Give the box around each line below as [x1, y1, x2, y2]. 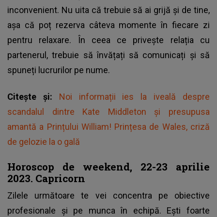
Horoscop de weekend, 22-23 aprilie [7, 159, 210, 173]
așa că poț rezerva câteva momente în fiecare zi [7, 19, 210, 30]
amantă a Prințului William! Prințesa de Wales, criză [7, 121, 210, 132]
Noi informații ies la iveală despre [59, 91, 210, 102]
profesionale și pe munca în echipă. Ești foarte [7, 205, 210, 216]
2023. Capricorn [7, 171, 85, 185]
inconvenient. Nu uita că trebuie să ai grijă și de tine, [7, 4, 210, 15]
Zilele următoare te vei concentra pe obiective [7, 190, 210, 201]
